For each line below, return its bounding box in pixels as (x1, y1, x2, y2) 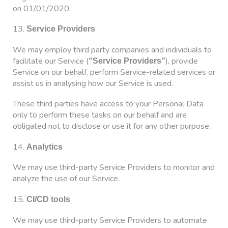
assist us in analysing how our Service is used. (13, 77, 173, 89)
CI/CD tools (26, 195, 70, 204)
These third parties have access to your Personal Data (13, 98, 204, 110)
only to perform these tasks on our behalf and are (13, 109, 187, 121)
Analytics (26, 142, 63, 151)
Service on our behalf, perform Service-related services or (13, 66, 215, 78)
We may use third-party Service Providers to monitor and (13, 162, 215, 174)
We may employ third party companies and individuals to (13, 44, 212, 55)
